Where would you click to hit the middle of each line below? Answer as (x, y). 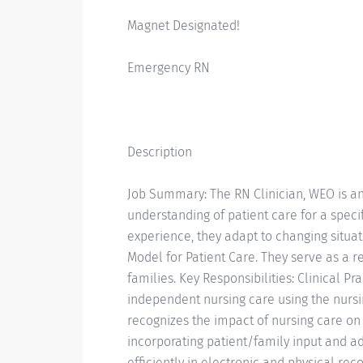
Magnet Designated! (184, 26)
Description (160, 152)
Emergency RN (169, 68)
